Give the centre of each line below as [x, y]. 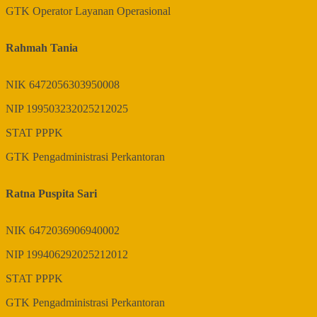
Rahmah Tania [42, 48]
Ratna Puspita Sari [51, 194]
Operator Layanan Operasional [102, 11]
